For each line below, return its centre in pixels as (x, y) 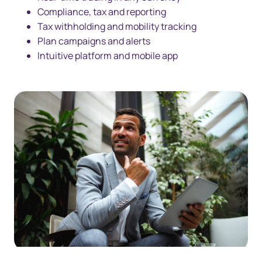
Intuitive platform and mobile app (108, 55)
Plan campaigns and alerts (94, 41)
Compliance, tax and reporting (102, 11)
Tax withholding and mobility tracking (117, 26)
